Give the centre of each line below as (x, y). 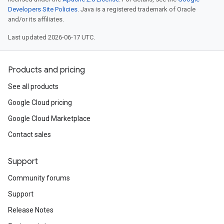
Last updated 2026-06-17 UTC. (51, 37)
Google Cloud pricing (40, 102)
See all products (33, 86)
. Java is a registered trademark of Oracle (136, 9)
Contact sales (29, 134)
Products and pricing (46, 70)
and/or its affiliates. (36, 19)
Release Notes (31, 210)
